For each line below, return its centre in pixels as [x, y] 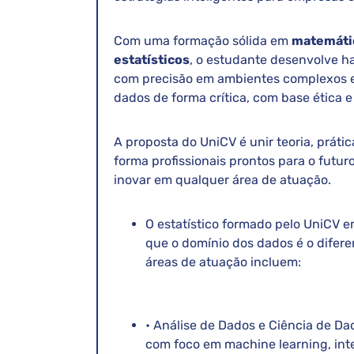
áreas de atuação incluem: [223, 262]
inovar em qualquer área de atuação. [222, 180]
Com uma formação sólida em [203, 41]
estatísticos [152, 60]
